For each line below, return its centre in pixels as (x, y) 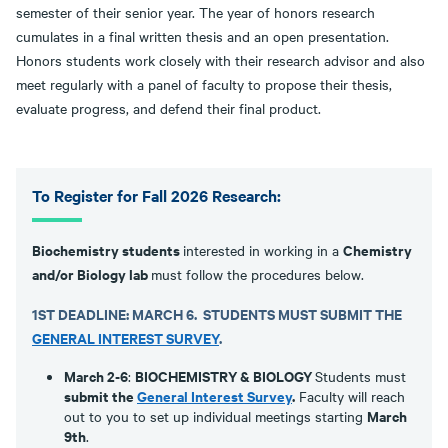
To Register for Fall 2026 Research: (156, 195)
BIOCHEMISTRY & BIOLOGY (225, 375)
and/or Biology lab (91, 273)
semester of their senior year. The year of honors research (195, 12)
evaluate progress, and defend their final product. (168, 108)
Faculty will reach (350, 396)
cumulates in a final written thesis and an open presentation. (202, 36)
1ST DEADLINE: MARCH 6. (117, 313)
